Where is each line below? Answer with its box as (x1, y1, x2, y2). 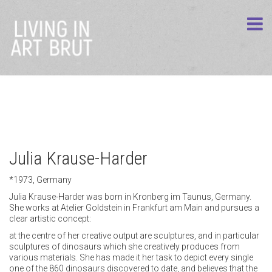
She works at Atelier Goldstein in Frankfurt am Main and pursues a (9, 203, 259, 213)
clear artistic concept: (9, 214, 91, 224)
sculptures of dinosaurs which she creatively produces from (9, 242, 240, 252)
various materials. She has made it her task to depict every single (9, 253, 253, 263)
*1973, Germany (9, 175, 72, 185)
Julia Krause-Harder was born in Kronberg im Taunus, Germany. (9, 192, 251, 202)
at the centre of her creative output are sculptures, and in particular (9, 231, 259, 241)
